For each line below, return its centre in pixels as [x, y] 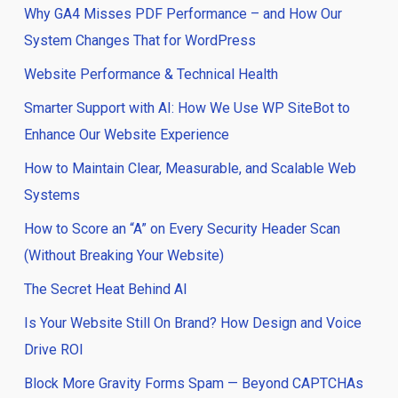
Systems [52, 195]
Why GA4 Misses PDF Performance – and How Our [183, 14]
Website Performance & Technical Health [151, 74]
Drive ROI [53, 350]
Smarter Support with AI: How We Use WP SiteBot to [187, 108]
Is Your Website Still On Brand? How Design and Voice [192, 323]
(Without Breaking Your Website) [123, 255]
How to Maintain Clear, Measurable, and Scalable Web [190, 168]
